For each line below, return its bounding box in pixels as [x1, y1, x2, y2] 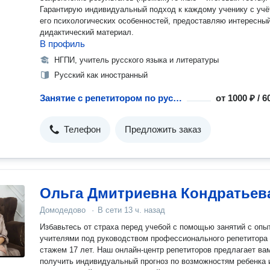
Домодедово [40, 206, 86, 215]
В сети [98, 206, 124, 215]
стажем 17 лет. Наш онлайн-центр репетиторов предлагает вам [40, 245, 97, 254]
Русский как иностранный [54, 71, 148, 80]
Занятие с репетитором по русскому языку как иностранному [173, 93, 182, 103]
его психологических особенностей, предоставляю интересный [40, 16, 173, 25]
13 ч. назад [124, 206, 165, 215]
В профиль [40, 39, 85, 49]
